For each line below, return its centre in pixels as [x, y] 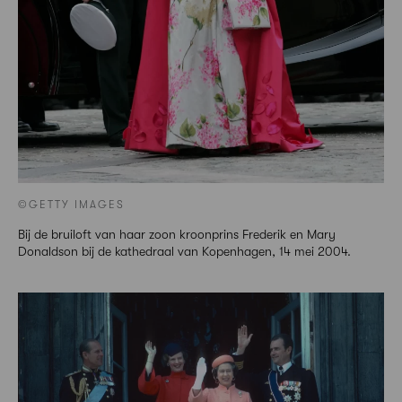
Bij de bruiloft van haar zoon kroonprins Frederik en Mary [177, 235]
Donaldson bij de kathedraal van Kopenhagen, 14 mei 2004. [184, 252]
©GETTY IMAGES [72, 205]
